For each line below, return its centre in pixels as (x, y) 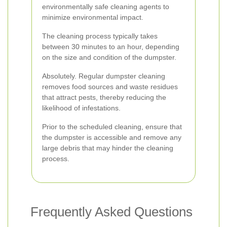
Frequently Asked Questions (111, 212)
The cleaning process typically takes (100, 36)
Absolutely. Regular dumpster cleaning (104, 76)
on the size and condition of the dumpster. (109, 57)
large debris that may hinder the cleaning (108, 148)
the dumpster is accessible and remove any (112, 137)
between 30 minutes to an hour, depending (111, 47)
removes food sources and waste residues (110, 87)
